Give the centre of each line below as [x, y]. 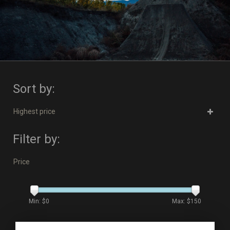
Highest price [34, 111]
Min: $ [37, 201]
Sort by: [34, 89]
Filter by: [36, 139]
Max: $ [181, 201]
